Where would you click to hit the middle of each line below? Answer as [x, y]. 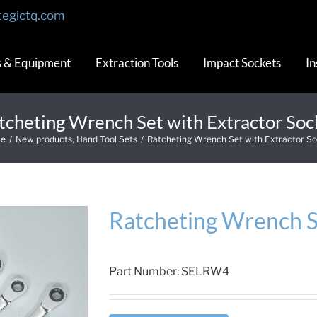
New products [44, 139]
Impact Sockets [242, 62]
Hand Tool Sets [107, 139]
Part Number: [145, 271]
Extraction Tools [137, 62]
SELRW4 [205, 271]
